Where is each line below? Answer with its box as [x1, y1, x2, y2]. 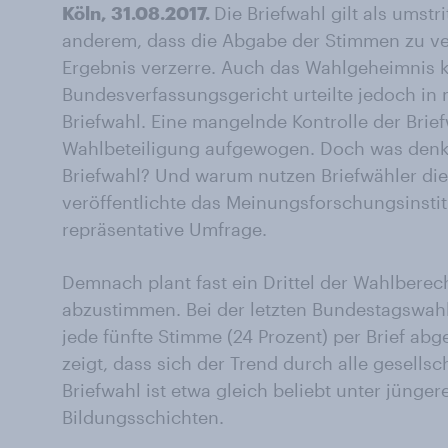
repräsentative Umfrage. [62, 218, 267, 240]
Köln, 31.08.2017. [62, 2, 214, 24]
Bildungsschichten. [62, 406, 224, 428]
